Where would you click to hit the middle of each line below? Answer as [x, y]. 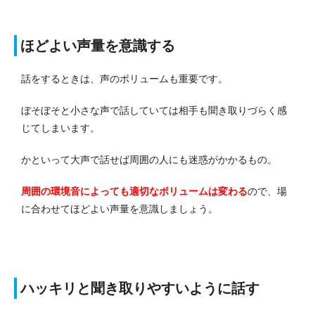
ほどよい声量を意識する [98, 46]
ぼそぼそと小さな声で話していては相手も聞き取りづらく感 [154, 111]
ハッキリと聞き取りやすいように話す [140, 289]
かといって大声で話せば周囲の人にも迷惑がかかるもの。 [149, 160]
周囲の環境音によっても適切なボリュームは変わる [134, 192]
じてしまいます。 [60, 128]
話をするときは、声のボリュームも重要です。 [124, 79]
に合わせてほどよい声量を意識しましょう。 [120, 209]
